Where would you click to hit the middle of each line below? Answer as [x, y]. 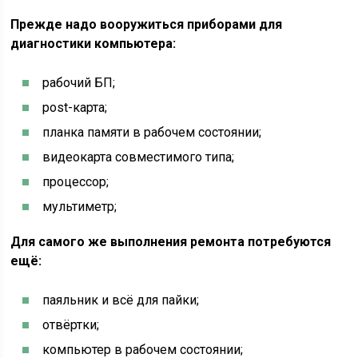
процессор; [76, 182]
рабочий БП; [79, 83]
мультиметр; [80, 207]
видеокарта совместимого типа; [139, 157]
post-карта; [75, 107]
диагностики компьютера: [93, 44]
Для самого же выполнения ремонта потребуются [171, 242]
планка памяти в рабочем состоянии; [152, 132]
